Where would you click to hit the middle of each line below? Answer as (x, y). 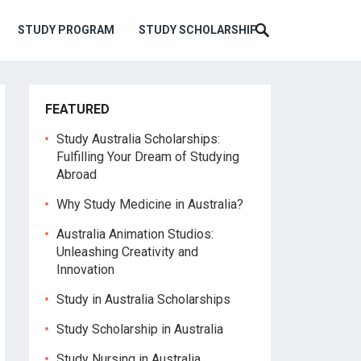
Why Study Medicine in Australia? (150, 204)
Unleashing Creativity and (127, 252)
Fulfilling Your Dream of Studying (148, 157)
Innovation (85, 270)
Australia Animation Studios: (135, 234)
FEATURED (77, 109)
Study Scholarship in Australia (140, 329)
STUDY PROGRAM (66, 30)
